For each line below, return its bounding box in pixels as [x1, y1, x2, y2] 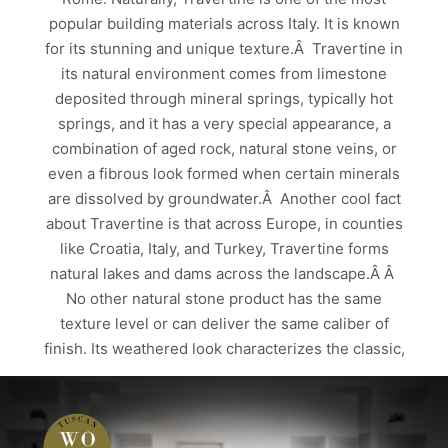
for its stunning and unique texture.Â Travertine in [45, 39, 403, 59]
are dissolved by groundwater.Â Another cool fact [47, 189, 401, 209]
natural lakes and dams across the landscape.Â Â [50, 264, 398, 284]
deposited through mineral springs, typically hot [55, 89, 393, 109]
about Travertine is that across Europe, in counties [45, 214, 403, 234]
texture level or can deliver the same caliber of [59, 314, 389, 334]
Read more [189, 416, 259, 433]
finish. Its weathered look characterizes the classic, [43, 339, 405, 359]
